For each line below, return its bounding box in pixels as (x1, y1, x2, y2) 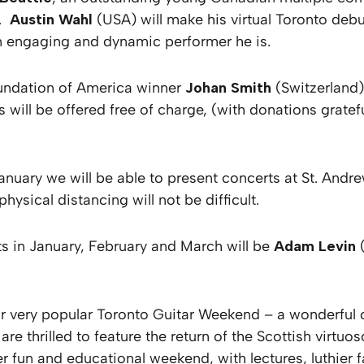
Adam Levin (274, 237, 356, 256)
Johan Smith (185, 79, 271, 97)
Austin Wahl (10, 11, 93, 29)
